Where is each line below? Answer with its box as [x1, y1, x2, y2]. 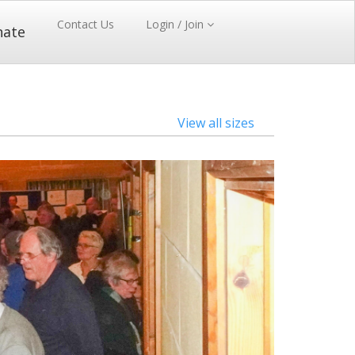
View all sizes [177, 114, 254, 132]
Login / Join [146, 17, 207, 32]
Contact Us [57, 17, 114, 32]
